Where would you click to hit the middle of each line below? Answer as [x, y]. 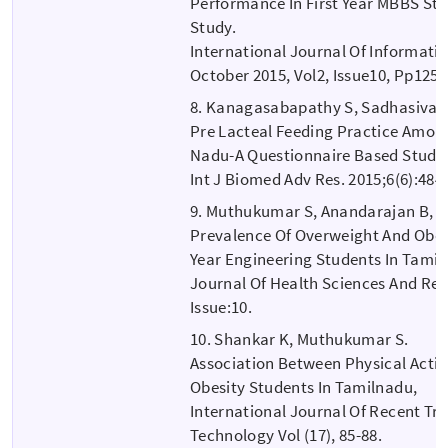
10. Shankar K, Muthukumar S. [299, 338]
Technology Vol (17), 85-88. [286, 434]
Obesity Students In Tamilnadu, [304, 386]
